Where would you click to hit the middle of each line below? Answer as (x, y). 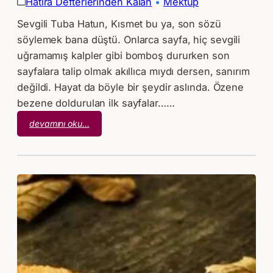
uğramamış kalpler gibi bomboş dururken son (123, 56)
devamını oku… (59, 124)
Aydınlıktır (108, 177)
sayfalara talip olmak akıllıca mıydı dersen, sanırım (133, 72)
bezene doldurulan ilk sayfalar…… (96, 103)
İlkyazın (104, 136)
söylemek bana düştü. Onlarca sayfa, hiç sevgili (129, 40)
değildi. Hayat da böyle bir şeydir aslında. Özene (131, 87)
